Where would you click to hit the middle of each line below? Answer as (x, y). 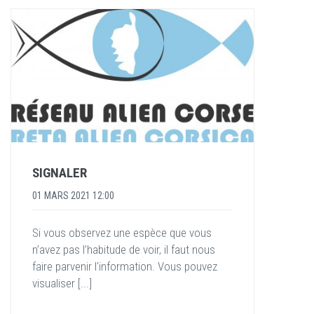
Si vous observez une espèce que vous (122, 232)
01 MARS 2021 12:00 (73, 195)
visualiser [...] (62, 283)
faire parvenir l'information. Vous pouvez (125, 266)
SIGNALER (60, 172)
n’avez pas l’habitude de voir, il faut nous (124, 249)
